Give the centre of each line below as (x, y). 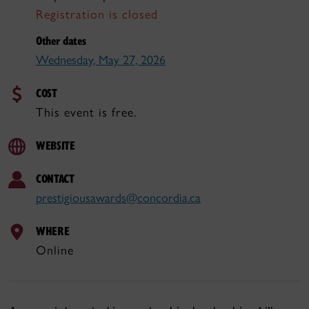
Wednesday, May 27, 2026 (101, 60)
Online (55, 250)
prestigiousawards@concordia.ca (118, 198)
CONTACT (55, 178)
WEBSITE (56, 145)
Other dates (61, 40)
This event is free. (86, 112)
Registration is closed (97, 14)
